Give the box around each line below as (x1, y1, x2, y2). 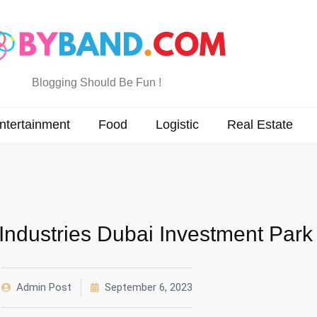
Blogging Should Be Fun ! (32, 76, 162, 88)
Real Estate (227, 117, 293, 132)
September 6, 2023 (105, 280, 192, 294)
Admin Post (16, 280, 71, 294)
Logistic (156, 117, 199, 132)
